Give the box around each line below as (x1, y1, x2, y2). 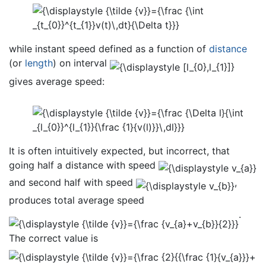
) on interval (53, 56, 110, 69)
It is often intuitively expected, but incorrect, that (9, 144, 230, 157)
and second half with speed (9, 176, 136, 189)
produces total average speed (9, 194, 144, 207)
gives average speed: (9, 75, 104, 88)
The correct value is (9, 232, 98, 245)
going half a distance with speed (9, 159, 159, 171)
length (25, 56, 53, 69)
